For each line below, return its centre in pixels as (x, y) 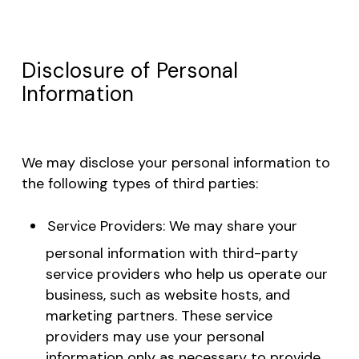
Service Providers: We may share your (172, 226)
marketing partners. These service (159, 315)
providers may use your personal (155, 336)
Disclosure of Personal (130, 71)
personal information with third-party (171, 253)
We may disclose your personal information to (175, 163)
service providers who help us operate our (186, 274)
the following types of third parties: (139, 184)
